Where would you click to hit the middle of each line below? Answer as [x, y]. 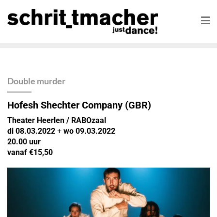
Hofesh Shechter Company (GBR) [79, 105]
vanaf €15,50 [30, 152]
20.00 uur [24, 141]
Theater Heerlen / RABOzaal [57, 120]
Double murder [36, 81]
